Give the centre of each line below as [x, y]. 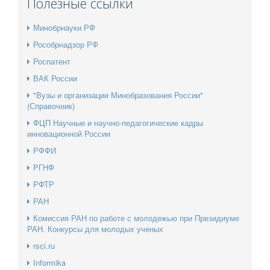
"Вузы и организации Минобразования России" [118, 95]
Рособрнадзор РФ [66, 45]
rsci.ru [44, 246]
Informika [49, 263]
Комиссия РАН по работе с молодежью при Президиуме [136, 218]
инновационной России [69, 134]
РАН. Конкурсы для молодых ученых [95, 229]
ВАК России [55, 78]
